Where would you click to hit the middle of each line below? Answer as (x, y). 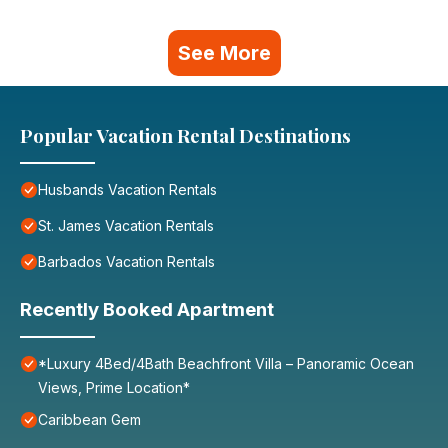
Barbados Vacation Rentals (126, 262)
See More (224, 53)
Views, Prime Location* (114, 388)
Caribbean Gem (89, 420)
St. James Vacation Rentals (126, 226)
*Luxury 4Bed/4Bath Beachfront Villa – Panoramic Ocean (226, 364)
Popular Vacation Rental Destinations (185, 136)
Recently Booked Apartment (147, 310)
